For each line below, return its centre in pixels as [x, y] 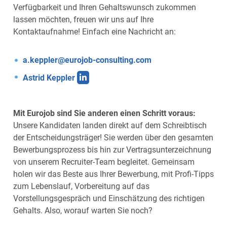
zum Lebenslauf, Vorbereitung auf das [81, 186]
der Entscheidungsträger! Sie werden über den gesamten [113, 138]
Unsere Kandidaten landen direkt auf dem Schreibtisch [110, 126]
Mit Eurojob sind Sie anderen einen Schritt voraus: [104, 113]
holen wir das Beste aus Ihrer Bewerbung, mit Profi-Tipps [113, 174]
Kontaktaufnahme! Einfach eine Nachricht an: [94, 31]
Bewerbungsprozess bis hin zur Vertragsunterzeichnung [112, 150]
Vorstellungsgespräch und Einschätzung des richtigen [109, 199]
